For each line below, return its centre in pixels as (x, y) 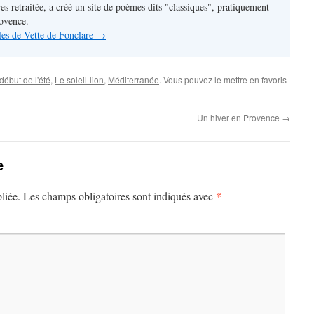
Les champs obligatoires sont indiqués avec (120, 196)
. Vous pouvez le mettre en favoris (223, 80)
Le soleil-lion (79, 80)
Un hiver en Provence (239, 117)
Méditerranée (134, 80)
